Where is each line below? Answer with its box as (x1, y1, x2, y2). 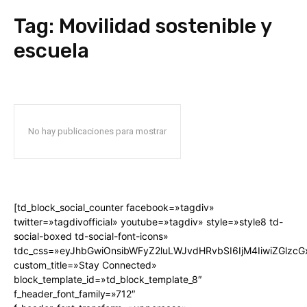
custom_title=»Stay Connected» (14, 258, 157, 271)
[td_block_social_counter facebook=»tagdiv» (14, 201, 214, 213)
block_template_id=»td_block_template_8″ (14, 273, 202, 285)
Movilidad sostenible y (59, 13, 271, 38)
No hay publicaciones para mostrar (28, 125, 167, 136)
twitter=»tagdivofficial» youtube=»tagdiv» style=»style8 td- (14, 215, 283, 228)
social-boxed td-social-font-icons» (14, 230, 169, 242)
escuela (14, 38, 89, 63)
